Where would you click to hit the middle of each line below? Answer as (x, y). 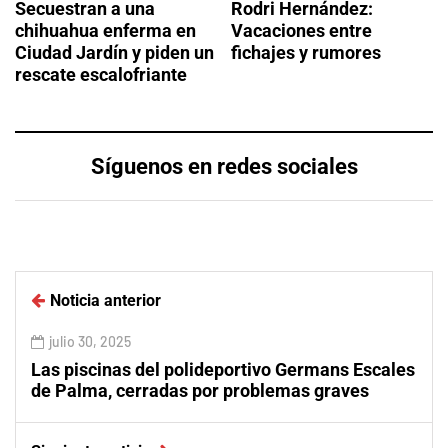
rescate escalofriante (101, 74)
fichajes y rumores (306, 52)
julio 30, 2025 (90, 341)
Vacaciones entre (301, 30)
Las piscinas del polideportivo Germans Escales (223, 369)
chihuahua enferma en (105, 30)
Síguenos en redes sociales (224, 166)
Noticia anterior (105, 300)
